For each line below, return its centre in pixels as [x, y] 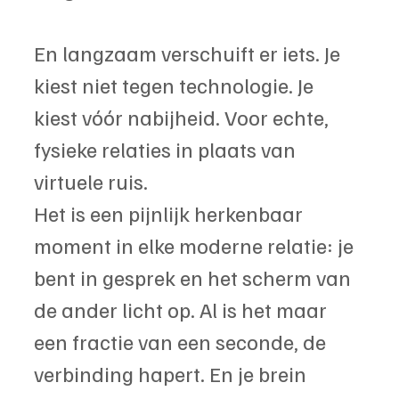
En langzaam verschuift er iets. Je [189, 52]
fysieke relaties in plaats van [167, 148]
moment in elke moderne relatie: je [196, 244]
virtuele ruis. [91, 180]
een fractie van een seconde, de [182, 341]
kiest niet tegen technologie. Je [176, 84]
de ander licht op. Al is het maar [183, 309]
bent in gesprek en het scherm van [195, 277]
